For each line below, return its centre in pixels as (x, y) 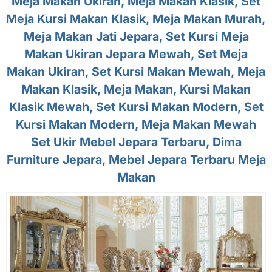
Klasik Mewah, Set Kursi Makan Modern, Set (136, 107)
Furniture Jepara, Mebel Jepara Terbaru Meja (136, 160)
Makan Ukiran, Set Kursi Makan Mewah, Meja (136, 72)
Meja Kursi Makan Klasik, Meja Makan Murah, (136, 19)
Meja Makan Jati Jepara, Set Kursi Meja (136, 37)
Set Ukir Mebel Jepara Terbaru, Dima (136, 142)
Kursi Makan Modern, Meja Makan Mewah (136, 125)
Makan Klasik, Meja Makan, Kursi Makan (136, 90)
